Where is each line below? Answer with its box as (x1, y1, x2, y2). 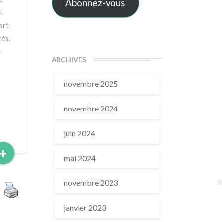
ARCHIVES (51, 55, 86, 64)
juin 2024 (63, 128, 95, 138)
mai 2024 (63, 153, 96, 163)
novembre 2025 (63, 79, 118, 88)
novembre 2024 (63, 104, 118, 113)
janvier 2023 (63, 203, 106, 212)
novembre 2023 (63, 178, 118, 187)
